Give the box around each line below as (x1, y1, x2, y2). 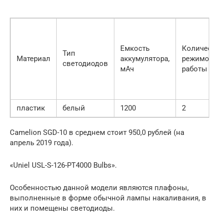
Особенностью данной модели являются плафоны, (10, 183, 189, 192)
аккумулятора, (120, 54, 170, 63)
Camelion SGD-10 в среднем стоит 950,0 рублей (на (10, 128, 184, 137)
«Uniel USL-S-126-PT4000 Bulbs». (10, 160, 117, 170)
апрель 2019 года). (10, 138, 73, 147)
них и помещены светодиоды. (10, 203, 115, 213)
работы (182, 64, 207, 73)
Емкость (120, 44, 150, 53)
